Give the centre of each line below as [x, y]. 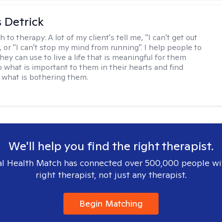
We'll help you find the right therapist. [111, 146]
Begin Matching [111, 203]
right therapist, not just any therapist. [111, 175]
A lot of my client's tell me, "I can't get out [123, 37]
